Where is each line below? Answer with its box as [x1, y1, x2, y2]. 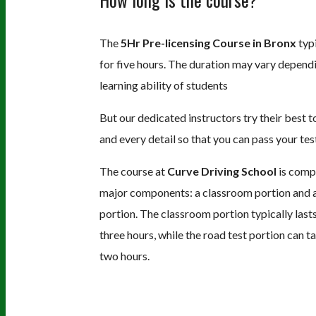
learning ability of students [99, 78, 228, 92]
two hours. [99, 248, 150, 262]
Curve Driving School [166, 164, 276, 178]
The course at [99, 164, 167, 178]
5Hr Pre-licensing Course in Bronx [120, 35, 296, 49]
